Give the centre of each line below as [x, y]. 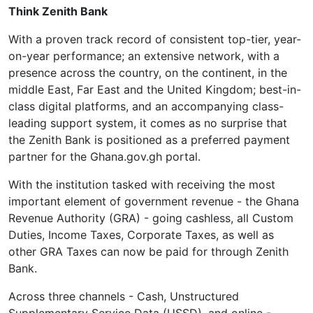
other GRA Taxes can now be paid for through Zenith [148, 252]
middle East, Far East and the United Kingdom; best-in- [155, 89]
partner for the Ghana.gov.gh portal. [104, 156]
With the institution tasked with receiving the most [142, 184]
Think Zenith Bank [58, 11]
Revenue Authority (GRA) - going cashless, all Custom [151, 218]
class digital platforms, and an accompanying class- [146, 106]
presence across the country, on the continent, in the [148, 73]
